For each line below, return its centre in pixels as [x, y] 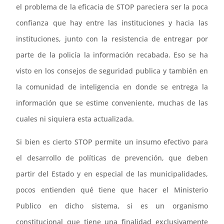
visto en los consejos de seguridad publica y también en [112, 70]
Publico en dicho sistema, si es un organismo [112, 205]
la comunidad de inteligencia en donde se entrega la [112, 86]
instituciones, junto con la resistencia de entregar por [112, 38]
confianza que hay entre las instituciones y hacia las [112, 22]
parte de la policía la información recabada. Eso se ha [112, 54]
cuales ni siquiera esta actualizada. [75, 118]
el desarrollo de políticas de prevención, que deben [112, 157]
